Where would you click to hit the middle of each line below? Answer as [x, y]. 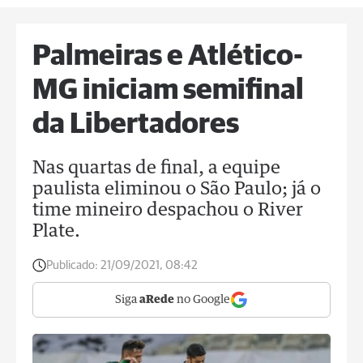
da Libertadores [136, 125]
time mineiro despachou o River [168, 211]
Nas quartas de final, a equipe [156, 169]
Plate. [56, 232]
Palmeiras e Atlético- [168, 57]
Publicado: [72, 265]
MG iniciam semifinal [168, 91]
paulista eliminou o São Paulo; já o [177, 190]
